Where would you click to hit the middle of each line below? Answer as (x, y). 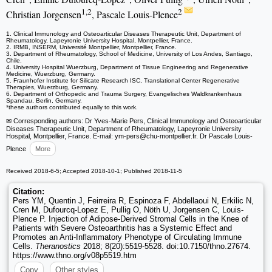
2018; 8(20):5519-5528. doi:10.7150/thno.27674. (166, 246)
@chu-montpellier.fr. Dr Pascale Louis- (196, 136)
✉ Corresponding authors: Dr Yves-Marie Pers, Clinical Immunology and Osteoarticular (134, 121)
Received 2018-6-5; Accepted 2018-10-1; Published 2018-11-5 (94, 171)
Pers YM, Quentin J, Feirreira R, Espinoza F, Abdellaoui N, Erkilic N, (133, 201)
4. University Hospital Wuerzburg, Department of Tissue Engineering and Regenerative (127, 67)
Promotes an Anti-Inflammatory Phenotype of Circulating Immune (127, 237)
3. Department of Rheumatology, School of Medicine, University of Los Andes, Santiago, (129, 54)
